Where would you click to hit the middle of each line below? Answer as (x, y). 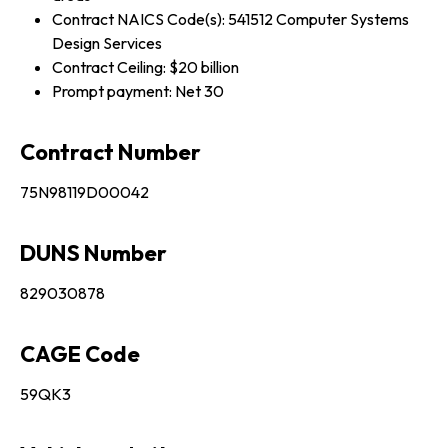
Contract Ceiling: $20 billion (145, 66)
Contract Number (110, 151)
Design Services (107, 42)
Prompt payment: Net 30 (138, 90)
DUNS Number (93, 252)
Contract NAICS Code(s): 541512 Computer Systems (230, 18)
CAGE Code (80, 353)
